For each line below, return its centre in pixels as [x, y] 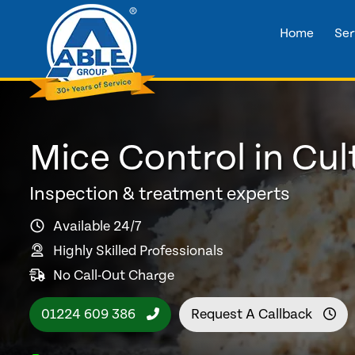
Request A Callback [253, 314]
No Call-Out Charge [114, 275]
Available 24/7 [97, 226]
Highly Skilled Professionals [138, 250]
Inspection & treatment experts [160, 194]
